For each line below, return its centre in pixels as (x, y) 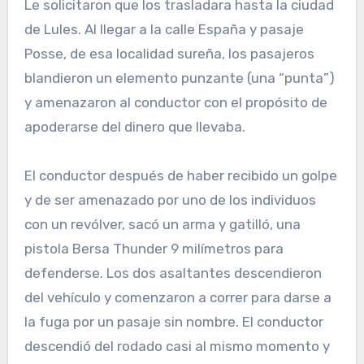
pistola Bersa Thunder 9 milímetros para (154, 249)
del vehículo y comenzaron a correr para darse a (178, 298)
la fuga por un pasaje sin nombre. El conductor (173, 322)
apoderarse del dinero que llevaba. (134, 127)
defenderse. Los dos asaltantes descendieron (173, 273)
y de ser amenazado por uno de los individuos (170, 200)
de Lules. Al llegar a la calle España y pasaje (164, 30)
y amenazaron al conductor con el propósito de (175, 103)
